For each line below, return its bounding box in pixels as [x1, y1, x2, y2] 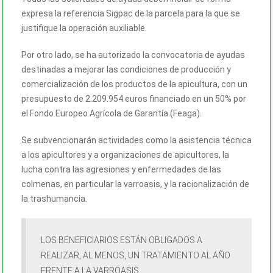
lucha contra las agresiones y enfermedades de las [21, 164, 221, 174]
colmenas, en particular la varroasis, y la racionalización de [21, 179, 249, 189]
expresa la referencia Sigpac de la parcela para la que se [21, 8, 240, 18]
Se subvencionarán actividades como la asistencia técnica [21, 135, 252, 145]
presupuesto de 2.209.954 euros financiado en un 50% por [21, 93, 246, 104]
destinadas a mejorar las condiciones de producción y [21, 64, 231, 74]
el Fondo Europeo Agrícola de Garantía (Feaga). [21, 108, 202, 118]
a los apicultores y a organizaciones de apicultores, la [21, 149, 229, 160]
